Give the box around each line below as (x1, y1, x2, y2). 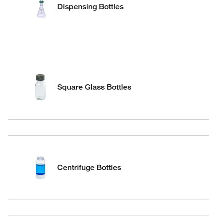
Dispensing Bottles (57, 2, 124, 11)
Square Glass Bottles (57, 82, 131, 92)
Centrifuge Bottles (57, 163, 121, 172)
